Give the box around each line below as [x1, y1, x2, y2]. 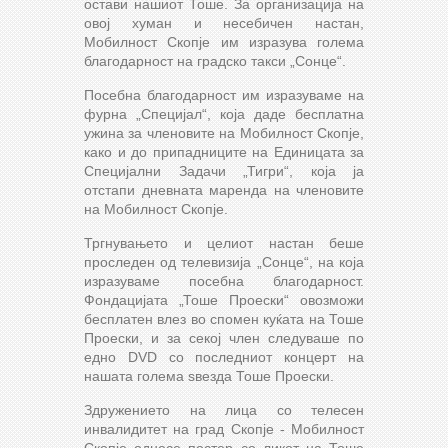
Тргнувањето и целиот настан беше [84, 234, 364, 251]
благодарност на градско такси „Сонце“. [84, 52, 346, 69]
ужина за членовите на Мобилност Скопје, [84, 124, 364, 141]
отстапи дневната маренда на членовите [84, 181, 364, 198]
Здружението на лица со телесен [84, 401, 364, 418]
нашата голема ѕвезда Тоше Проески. [84, 367, 334, 384]
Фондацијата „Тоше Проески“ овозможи [84, 291, 364, 308]
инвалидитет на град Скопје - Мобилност [84, 420, 364, 437]
